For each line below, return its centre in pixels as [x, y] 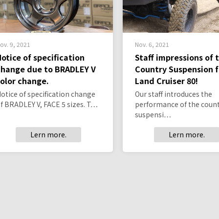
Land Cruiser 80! [166, 81]
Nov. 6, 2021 [152, 44]
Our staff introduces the [173, 94]
